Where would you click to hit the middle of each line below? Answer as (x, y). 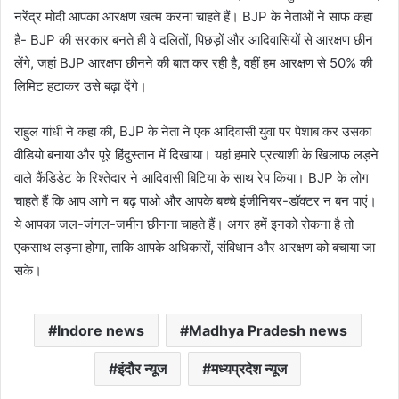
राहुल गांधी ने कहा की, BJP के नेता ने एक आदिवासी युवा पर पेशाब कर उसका (193, 132)
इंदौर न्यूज (142, 369)
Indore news (100, 331)
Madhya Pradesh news (268, 331)
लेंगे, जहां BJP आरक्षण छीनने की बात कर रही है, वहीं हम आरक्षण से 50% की (193, 63)
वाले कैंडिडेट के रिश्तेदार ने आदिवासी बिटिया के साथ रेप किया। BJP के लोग (191, 178)
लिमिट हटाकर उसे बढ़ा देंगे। (81, 86)
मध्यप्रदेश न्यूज (248, 369)
